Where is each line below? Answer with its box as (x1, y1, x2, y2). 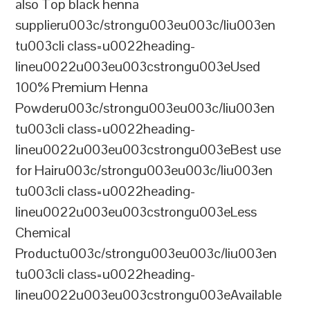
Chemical (15, 224, 71, 241)
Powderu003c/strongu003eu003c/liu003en (15, 99, 275, 117)
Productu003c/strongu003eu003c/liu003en (15, 244, 277, 262)
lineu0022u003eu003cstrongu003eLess (15, 203, 257, 221)
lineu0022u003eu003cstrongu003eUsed (15, 57, 261, 75)
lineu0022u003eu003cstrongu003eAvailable (15, 286, 282, 304)
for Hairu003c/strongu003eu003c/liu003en (15, 161, 273, 179)
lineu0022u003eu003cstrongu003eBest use (15, 140, 282, 158)
